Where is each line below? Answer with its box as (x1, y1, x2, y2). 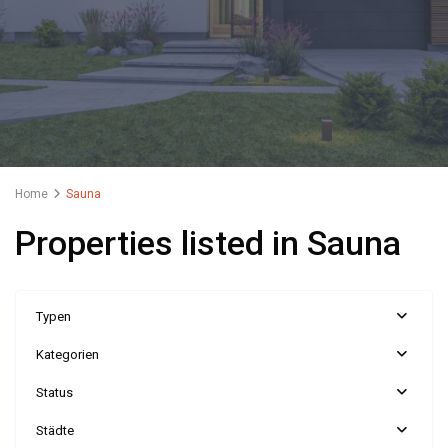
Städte (36, 423, 74, 438)
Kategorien (36, 347, 99, 362)
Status (36, 385, 73, 400)
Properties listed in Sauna (15, 223, 401, 263)
